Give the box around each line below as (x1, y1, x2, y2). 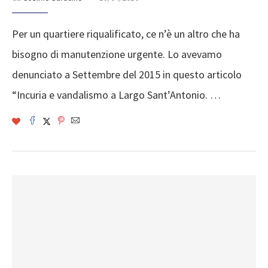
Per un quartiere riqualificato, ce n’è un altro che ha (12, 27, 240, 41)
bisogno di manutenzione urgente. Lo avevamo (12, 47, 222, 62)
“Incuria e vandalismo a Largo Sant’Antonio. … (12, 88, 221, 102)
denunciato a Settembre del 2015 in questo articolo (12, 68, 242, 82)
